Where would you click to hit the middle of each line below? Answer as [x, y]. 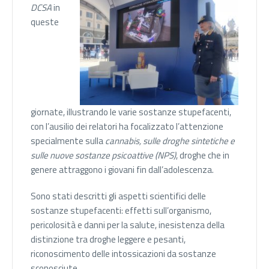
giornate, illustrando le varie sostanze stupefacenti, [131, 112]
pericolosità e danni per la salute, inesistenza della [128, 225]
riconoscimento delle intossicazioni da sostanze [123, 253]
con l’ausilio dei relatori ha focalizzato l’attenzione [127, 126]
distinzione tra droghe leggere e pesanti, [108, 239]
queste [45, 22]
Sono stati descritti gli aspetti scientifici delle [118, 196]
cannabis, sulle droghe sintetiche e [170, 141]
